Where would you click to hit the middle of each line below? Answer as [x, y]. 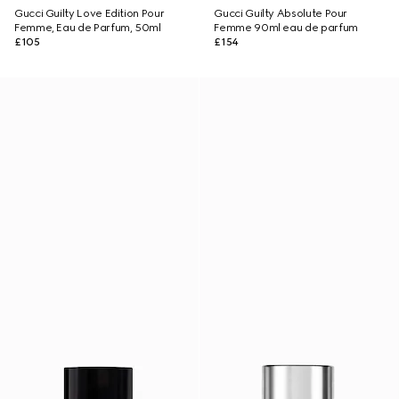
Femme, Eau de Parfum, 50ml [88, 28]
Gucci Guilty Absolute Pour [281, 13]
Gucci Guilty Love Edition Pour [90, 13]
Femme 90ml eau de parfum [286, 28]
